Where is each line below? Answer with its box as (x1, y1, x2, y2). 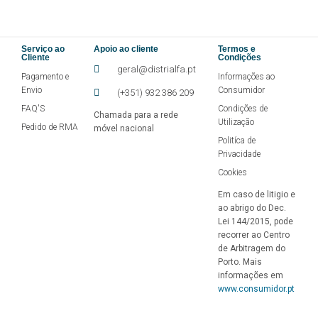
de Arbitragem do (218, 243, 286, 254)
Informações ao (218, 72, 275, 82)
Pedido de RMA (21, 122, 78, 133)
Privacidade (218, 149, 261, 160)
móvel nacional (94, 124, 154, 134)
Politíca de (218, 136, 256, 146)
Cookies (218, 168, 248, 178)
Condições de (218, 104, 268, 114)
